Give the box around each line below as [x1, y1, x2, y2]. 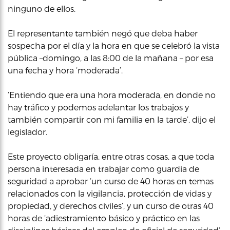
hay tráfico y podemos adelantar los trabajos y [8, 102, 189, 112]
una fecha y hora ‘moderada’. [8, 65, 123, 75]
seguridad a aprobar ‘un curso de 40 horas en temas [8, 176, 214, 186]
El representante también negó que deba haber [8, 28, 198, 38]
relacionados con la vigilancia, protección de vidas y [8, 188, 212, 198]
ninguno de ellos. [8, 4, 75, 13]
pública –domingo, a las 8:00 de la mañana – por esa [8, 53, 214, 63]
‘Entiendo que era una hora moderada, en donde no [8, 90, 216, 100]
